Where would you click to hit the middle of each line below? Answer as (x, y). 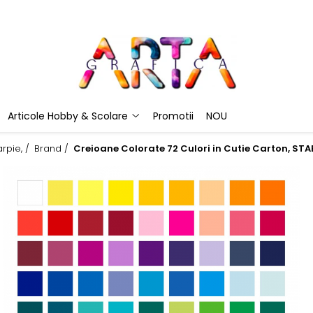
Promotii (173, 116)
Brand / (53, 149)
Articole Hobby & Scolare (68, 116)
